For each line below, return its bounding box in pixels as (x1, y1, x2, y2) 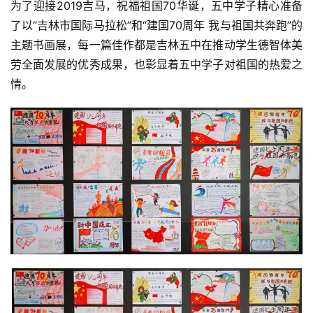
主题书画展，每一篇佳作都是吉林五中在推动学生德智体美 (10, 37, 303, 52)
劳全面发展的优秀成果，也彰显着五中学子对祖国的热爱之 (10, 57, 303, 71)
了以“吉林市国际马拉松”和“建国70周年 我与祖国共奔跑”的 (10, 17, 303, 32)
